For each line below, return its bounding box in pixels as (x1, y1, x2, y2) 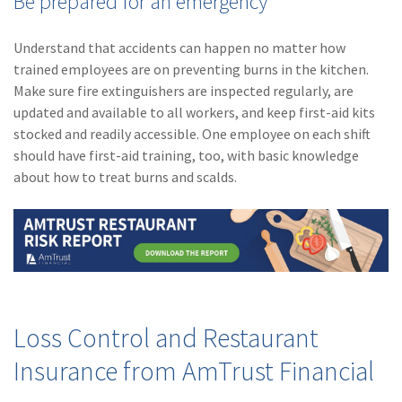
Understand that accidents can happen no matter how (13, 39, 345, 57)
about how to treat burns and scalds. (13, 168, 237, 187)
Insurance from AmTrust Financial (13, 354, 374, 388)
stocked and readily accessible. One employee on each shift (13, 125, 371, 144)
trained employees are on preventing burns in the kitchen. (13, 60, 369, 79)
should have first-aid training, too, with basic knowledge (13, 146, 359, 165)
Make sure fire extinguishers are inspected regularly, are (13, 82, 354, 100)
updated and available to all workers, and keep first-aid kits (13, 103, 375, 122)
